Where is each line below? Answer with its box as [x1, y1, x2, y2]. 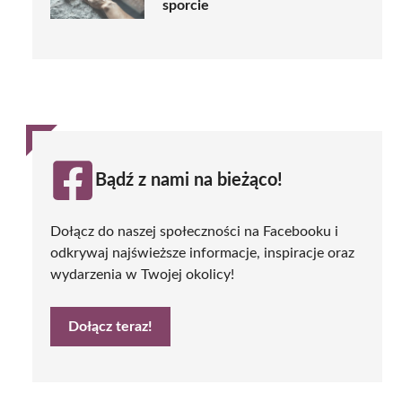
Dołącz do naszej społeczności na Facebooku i [50, 223, 338, 239]
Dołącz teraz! [68, 319, 153, 334]
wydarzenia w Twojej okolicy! [50, 267, 234, 282]
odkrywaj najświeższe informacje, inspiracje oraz [50, 245, 354, 260]
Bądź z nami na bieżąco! [95, 170, 283, 189]
